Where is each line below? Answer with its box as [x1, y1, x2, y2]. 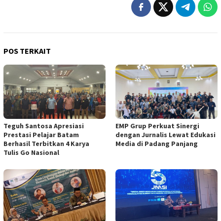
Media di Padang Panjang [115, 139, 198, 148]
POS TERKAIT [3, 45, 51, 56]
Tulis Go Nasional [3, 147, 59, 157]
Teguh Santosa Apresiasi [3, 121, 84, 130]
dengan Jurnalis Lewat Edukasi [115, 130, 216, 139]
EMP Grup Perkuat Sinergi [115, 121, 199, 130]
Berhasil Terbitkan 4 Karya [3, 139, 89, 148]
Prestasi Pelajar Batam [3, 130, 79, 139]
